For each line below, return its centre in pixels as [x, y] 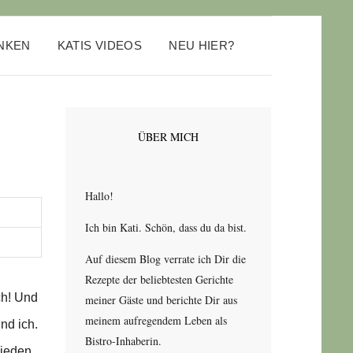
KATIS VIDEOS [100, 45]
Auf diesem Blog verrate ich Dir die [165, 258]
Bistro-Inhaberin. [123, 340]
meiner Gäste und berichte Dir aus [161, 299]
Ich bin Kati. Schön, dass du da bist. [165, 227]
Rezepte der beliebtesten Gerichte [159, 279]
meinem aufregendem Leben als [156, 320]
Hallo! [99, 195]
